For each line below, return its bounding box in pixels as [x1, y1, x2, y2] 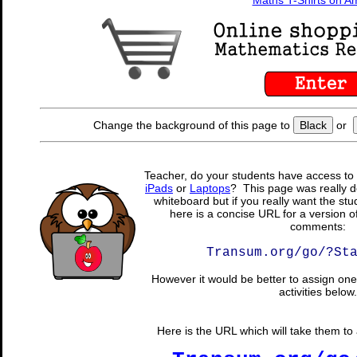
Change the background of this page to [92, 119, 293, 131]
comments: [290, 220, 346, 233]
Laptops [190, 182, 230, 194]
